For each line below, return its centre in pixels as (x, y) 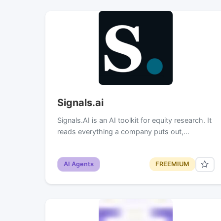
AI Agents (79, 164)
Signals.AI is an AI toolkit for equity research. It (134, 120)
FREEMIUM (172, 164)
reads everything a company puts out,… (123, 131)
